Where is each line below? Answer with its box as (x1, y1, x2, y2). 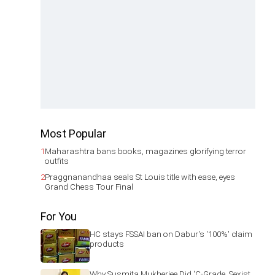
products (90, 239, 124, 249)
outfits (45, 156, 69, 166)
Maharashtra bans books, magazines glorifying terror (45, 146, 246, 156)
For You (41, 210, 77, 223)
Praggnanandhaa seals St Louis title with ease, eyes (45, 172, 235, 182)
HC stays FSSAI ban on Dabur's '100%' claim (90, 229, 252, 239)
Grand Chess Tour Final (45, 182, 133, 192)
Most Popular (41, 127, 106, 140)
